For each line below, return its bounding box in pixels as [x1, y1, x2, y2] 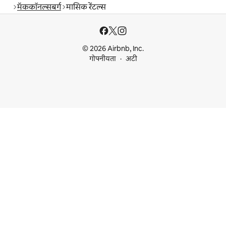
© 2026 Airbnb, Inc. [82, 44, 144, 53]
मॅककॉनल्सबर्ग [17, 2, 61, 13]
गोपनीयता [89, 54, 116, 64]
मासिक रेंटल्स [66, 2, 106, 13]
